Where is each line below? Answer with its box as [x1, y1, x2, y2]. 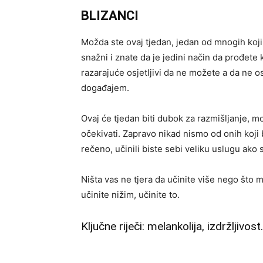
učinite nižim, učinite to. [81, 189, 180, 200]
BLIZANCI [81, 8, 139, 23]
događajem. [81, 82, 129, 93]
